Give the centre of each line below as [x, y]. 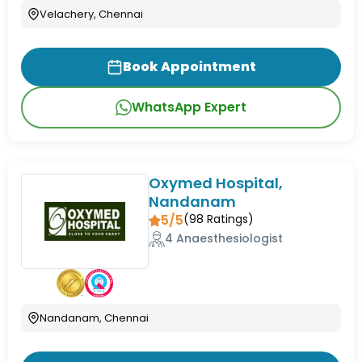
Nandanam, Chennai [94, 318]
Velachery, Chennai [91, 15]
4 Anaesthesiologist [224, 239]
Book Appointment [189, 67]
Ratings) [229, 219]
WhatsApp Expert [189, 107]
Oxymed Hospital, [216, 183]
